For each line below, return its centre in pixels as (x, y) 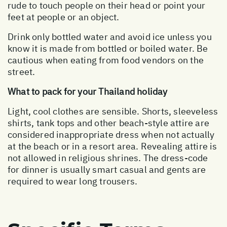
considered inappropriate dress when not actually (111, 134)
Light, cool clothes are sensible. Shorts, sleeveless (113, 111)
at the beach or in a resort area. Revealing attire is (112, 146)
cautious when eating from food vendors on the (106, 60)
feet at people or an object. (64, 17)
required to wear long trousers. (73, 181)
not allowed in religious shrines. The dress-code (108, 158)
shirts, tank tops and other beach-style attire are (109, 123)
